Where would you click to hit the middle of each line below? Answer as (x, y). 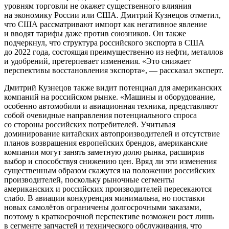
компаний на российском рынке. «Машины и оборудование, (110, 97)
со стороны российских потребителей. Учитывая (90, 124)
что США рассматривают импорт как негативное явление (106, 24)
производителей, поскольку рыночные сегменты (89, 179)
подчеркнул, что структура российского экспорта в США (104, 42)
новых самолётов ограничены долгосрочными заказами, (103, 207)
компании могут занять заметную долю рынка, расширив (104, 152)
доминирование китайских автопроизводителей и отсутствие (112, 133)
